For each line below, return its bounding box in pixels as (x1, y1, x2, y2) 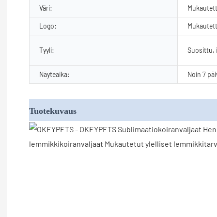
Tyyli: (39, 46, 54, 54)
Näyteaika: (39, 70, 70, 78)
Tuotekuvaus (29, 106, 77, 116)
